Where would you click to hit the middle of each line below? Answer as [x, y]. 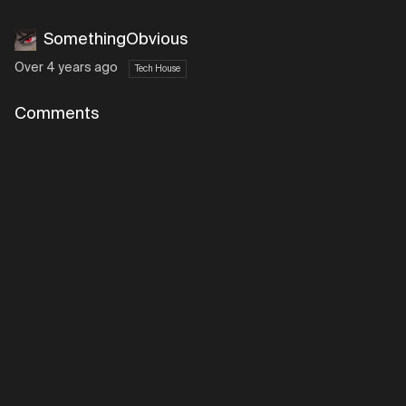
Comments [57, 114]
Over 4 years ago [66, 68]
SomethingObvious [116, 40]
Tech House [158, 69]
